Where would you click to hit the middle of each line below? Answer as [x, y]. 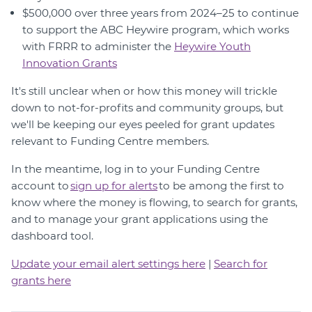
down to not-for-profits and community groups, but [147, 108]
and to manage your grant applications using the [140, 219]
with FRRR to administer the [98, 47]
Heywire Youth [212, 47]
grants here [41, 281]
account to [41, 186]
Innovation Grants [70, 63]
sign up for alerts [114, 186]
